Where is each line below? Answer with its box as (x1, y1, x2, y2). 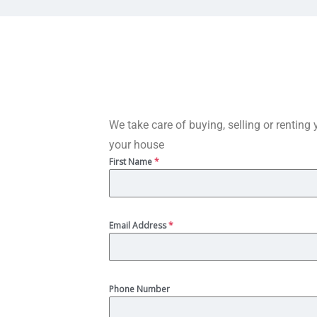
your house (109, 138, 164, 151)
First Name (109, 156, 154, 168)
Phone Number (109, 283, 170, 295)
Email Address (109, 219, 168, 231)
